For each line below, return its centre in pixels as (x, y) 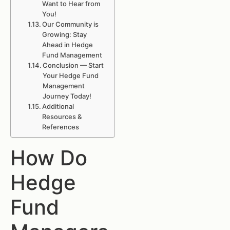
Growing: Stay (65, 34)
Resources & (62, 117)
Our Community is (71, 24)
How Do (49, 158)
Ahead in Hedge (68, 45)
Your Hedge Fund (71, 75)
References (61, 127)
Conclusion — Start (73, 65)
